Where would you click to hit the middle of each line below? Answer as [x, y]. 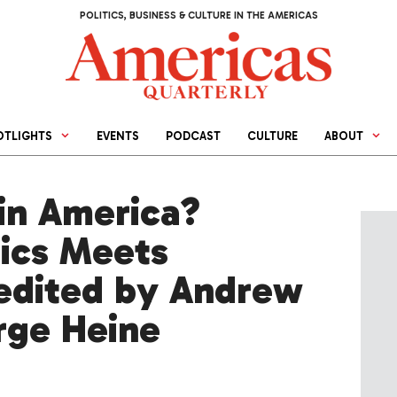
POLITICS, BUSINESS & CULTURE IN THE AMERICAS [198, 16]
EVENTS [118, 136]
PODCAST [194, 136]
